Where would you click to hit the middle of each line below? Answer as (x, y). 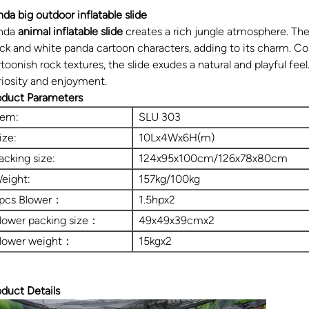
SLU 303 (160, 117)
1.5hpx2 (157, 199)
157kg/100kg (170, 179)
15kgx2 (156, 241)
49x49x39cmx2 (177, 220)
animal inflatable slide (71, 31)
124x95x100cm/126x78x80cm (213, 158)
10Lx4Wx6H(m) (177, 137)
